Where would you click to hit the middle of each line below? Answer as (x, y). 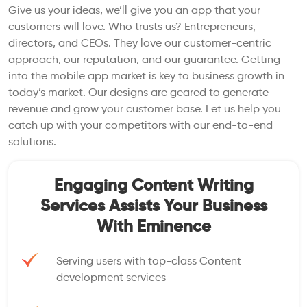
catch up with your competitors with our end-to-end (140, 125)
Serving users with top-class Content (149, 260)
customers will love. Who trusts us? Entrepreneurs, (132, 26)
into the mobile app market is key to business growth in (146, 75)
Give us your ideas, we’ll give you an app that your (134, 10)
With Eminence (153, 226)
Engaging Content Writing (153, 185)
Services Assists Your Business (153, 205)
